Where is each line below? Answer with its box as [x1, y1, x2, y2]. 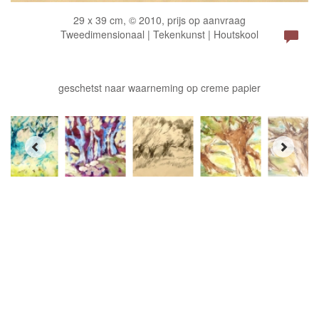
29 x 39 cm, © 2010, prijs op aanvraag [73, 13, 246, 28]
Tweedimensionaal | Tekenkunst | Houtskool [61, 27, 258, 42]
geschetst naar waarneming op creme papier [58, 80, 261, 95]
